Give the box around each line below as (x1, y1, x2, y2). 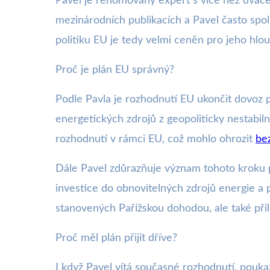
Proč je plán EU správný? (55, 64, 174, 75)
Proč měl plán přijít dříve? (55, 233, 177, 243)
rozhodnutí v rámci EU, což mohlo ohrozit (55, 134, 256, 145)
